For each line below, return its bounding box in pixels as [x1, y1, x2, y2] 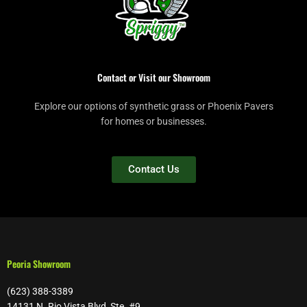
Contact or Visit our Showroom [97, 71, 210, 85]
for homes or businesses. [100, 116, 207, 127]
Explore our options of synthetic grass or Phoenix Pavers [34, 101, 273, 112]
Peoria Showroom [7, 257, 71, 271]
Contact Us [127, 163, 180, 176]
